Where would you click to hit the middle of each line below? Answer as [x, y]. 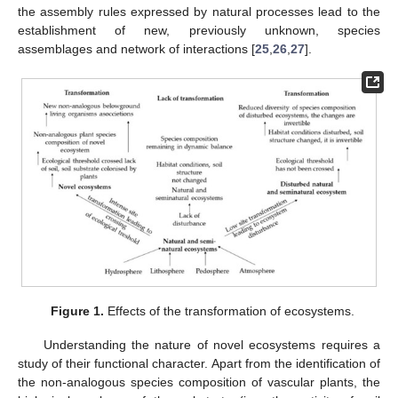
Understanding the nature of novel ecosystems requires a [211, 345]
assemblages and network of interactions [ [136, 48]
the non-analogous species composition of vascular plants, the [199, 382]
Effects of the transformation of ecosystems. [230, 311]
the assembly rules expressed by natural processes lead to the [199, 11]
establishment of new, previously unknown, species [199, 30]
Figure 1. [78, 311]
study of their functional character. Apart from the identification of [199, 364]
